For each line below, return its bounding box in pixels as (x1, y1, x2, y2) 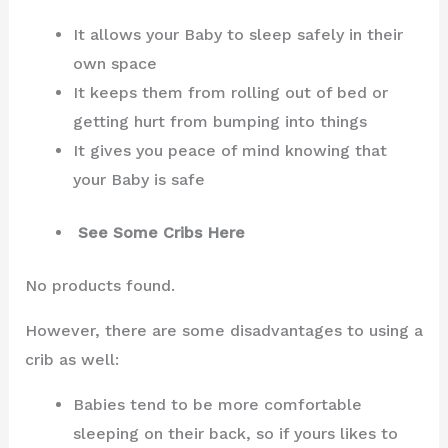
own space (72, 54, 157, 74)
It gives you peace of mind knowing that (72, 141, 387, 161)
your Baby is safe (72, 170, 205, 190)
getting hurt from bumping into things (72, 112, 367, 132)
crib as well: (24, 350, 119, 370)
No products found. (24, 276, 175, 296)
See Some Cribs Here (72, 223, 245, 243)
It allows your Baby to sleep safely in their (72, 25, 403, 45)
